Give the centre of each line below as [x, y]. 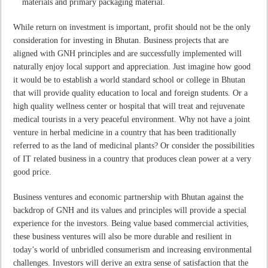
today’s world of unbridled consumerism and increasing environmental [133, 249]
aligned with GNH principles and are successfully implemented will [128, 53]
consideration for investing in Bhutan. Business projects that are [121, 40]
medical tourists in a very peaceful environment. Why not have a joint [132, 119]
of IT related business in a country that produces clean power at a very [133, 159]
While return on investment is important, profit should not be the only [132, 27]
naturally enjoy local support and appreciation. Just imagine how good [132, 66]
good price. [33, 172]
